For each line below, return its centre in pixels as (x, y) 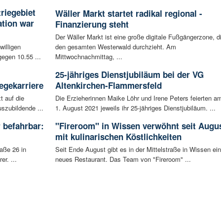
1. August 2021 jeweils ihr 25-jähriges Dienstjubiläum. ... (135, 108)
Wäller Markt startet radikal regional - (129, 14)
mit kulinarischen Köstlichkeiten (118, 137)
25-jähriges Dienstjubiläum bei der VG (129, 75)
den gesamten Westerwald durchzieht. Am (115, 47)
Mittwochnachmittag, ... (89, 57)
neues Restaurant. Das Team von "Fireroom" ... (123, 159)
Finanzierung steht (92, 24)
